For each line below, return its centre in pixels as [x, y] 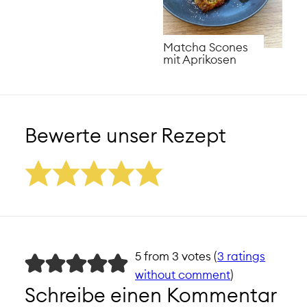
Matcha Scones [206, 47]
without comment [183, 275]
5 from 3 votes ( [176, 256]
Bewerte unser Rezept [125, 135]
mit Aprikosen [200, 59]
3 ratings [242, 256]
